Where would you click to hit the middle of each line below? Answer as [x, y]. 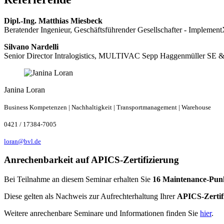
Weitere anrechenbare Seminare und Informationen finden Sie [102, 213]
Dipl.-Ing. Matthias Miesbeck [53, 20]
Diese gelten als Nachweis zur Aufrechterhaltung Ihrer [90, 196]
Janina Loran [24, 89]
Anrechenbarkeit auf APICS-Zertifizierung [91, 160]
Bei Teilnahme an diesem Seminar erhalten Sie [78, 179]
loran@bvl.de [22, 141]
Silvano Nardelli [31, 46]
